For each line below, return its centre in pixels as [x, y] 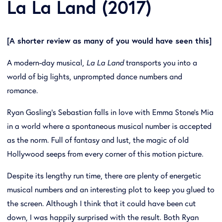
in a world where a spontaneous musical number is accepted [109, 126]
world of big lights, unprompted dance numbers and [95, 76]
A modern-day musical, [47, 62]
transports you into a [162, 62]
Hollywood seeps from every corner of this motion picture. [105, 154]
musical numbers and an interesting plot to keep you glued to [111, 189]
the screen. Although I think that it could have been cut [101, 203]
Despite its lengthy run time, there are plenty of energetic [104, 175]
